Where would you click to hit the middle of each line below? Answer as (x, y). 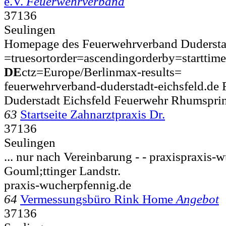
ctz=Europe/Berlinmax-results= (102, 72)
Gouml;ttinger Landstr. (62, 171)
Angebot (197, 199)
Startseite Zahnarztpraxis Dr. (93, 114)
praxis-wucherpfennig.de (68, 185)
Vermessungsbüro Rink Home (98, 199)
